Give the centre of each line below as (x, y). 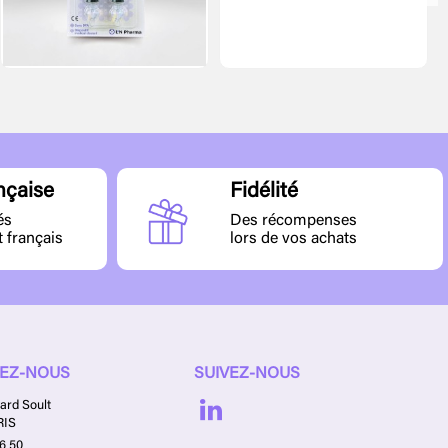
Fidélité (264, 193)
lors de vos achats (294, 238)
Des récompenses (294, 220)
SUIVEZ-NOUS (247, 374)
